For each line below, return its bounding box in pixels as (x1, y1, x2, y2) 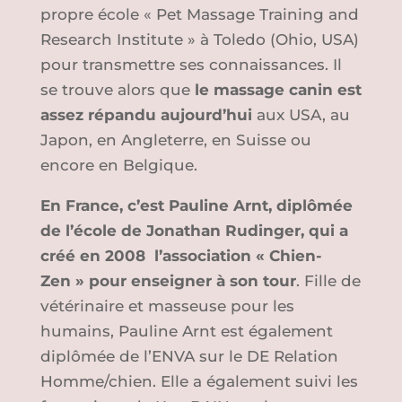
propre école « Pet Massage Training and (39, 5, 359, 24)
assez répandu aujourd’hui (39, 106, 252, 125)
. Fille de (295, 272, 361, 291)
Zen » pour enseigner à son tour (39, 272, 296, 291)
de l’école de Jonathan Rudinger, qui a (39, 222, 348, 240)
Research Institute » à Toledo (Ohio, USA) (39, 31, 359, 49)
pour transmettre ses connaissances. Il (39, 56, 342, 74)
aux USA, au (251, 106, 350, 125)
